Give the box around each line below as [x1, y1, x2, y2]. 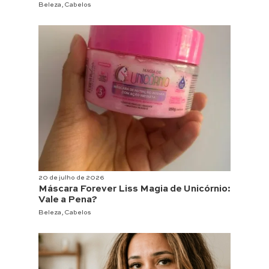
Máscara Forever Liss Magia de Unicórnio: [38, 184, 231, 195]
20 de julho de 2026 [38, 175, 104, 181]
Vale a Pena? [38, 195, 97, 205]
